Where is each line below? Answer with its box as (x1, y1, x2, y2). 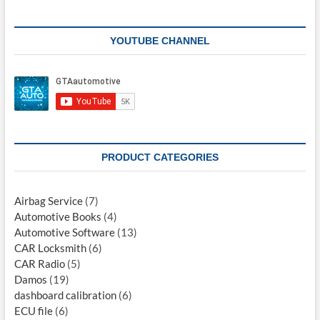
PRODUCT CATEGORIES (101, 151, 219, 164)
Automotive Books (14, 210, 101, 224)
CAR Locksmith (14, 241, 86, 255)
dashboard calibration (14, 289, 116, 302)
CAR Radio (14, 257, 65, 271)
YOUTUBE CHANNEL (109, 35, 210, 47)
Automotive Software (14, 226, 115, 239)
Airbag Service (14, 194, 83, 208)
